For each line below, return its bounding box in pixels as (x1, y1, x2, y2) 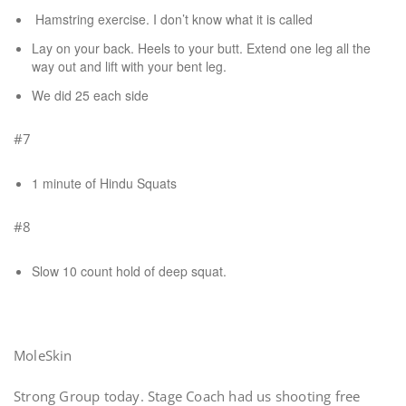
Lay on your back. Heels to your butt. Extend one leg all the (32, 39, 371, 57)
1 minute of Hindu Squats (32, 174, 180, 192)
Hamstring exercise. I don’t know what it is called (32, 10, 313, 28)
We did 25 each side (32, 86, 152, 104)
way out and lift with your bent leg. (32, 57, 227, 75)
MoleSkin (14, 346, 76, 364)
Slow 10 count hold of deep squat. (32, 262, 230, 280)
